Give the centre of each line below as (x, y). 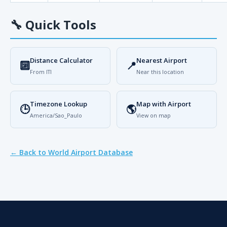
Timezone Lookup (59, 104)
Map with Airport (164, 104)
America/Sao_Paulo (56, 115)
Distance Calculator (61, 60)
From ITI (41, 72)
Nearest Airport (162, 60)
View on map (154, 115)
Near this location (160, 72)
